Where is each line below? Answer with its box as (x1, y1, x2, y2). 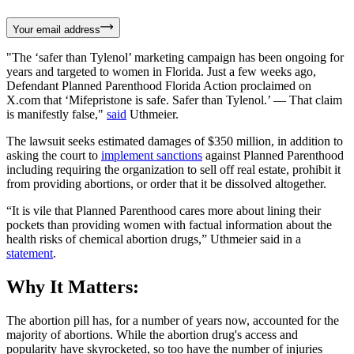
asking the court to (6, 149, 101, 163)
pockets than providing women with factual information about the (6, 218, 332, 232)
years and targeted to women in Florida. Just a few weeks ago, (6, 65, 316, 79)
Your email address (13, 24, 100, 36)
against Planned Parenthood (202, 149, 344, 163)
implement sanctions (101, 149, 202, 163)
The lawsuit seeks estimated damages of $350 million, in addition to (6, 134, 343, 149)
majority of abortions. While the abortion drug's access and (6, 327, 298, 341)
